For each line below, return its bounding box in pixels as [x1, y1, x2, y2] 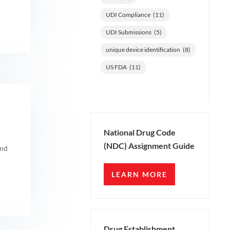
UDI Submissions [105, 28, 151, 36]
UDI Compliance [105, 10, 150, 18]
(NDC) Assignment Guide [103, 141, 195, 151]
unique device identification [105, 45, 180, 53]
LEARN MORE [111, 170, 167, 179]
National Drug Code [103, 127, 176, 138]
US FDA [105, 63, 127, 71]
